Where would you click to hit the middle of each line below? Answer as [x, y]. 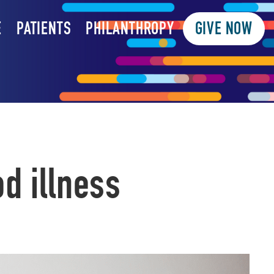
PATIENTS [44, 30]
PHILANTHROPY [130, 30]
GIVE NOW [224, 30]
